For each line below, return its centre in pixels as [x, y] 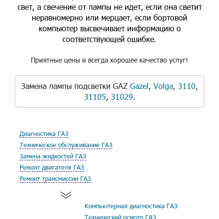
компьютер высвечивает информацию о [109, 28]
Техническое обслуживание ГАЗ [66, 145]
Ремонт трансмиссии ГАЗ [55, 178]
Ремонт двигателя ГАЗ [52, 167]
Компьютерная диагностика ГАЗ [131, 206]
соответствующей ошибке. [109, 39]
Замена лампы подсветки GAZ [76, 86]
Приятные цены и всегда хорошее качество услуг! [109, 60]
